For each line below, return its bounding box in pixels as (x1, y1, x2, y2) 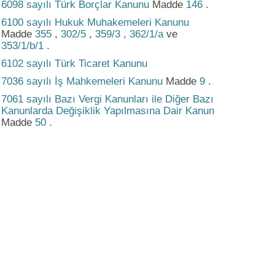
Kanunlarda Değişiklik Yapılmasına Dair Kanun (1, 105, 214, 117)
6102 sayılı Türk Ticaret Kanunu (1, 58, 147, 70)
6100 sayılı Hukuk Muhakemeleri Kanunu (1, 17, 189, 29)
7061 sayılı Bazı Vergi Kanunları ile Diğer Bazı (1, 93, 214, 106)
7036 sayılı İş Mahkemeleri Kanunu (1, 76, 166, 88)
